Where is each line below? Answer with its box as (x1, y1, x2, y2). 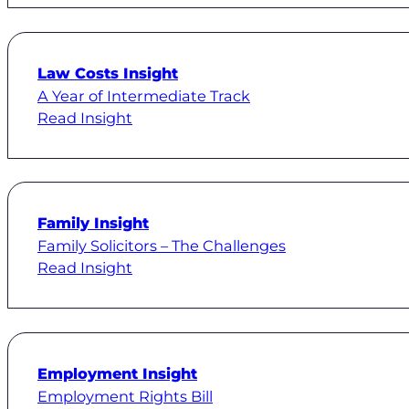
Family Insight (37, 214, 149, 233)
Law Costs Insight (37, 63, 178, 82)
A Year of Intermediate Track (37, 86, 250, 105)
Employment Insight (37, 363, 197, 383)
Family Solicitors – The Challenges (37, 236, 286, 256)
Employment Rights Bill (37, 386, 213, 405)
